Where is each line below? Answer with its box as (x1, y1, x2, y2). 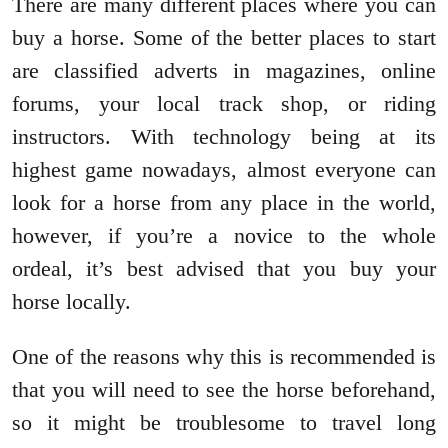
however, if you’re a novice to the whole (12, 223, 436, 249)
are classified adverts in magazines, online (12, 58, 436, 84)
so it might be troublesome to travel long (12, 410, 436, 436)
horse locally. (12, 289, 131, 315)
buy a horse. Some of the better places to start (12, 25, 436, 51)
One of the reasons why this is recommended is (12, 344, 436, 370)
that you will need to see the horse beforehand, (12, 377, 436, 403)
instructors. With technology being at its (12, 124, 436, 150)
